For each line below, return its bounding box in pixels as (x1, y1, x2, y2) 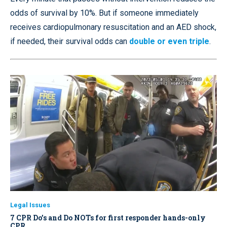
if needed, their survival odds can (10, 36, 129, 46)
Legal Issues (10, 201, 50, 209)
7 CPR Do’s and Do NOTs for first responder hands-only (10, 213, 206, 223)
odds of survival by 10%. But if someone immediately (10, 8, 199, 18)
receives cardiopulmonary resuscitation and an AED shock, (10, 22, 216, 32)
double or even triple (129, 36, 209, 46)
